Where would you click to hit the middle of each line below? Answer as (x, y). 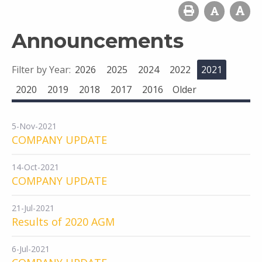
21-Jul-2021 (33, 208)
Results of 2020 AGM (63, 222)
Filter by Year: (41, 70)
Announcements (98, 41)
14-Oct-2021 (35, 167)
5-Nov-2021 (34, 126)
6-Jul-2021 (31, 249)
